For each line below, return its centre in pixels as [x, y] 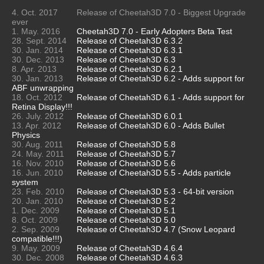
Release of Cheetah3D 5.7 [126, 154]
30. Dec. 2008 [38, 257]
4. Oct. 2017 [35, 12]
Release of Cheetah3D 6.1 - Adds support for [161, 97]
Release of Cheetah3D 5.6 [126, 163]
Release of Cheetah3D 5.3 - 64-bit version [155, 191]
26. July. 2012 [38, 116]
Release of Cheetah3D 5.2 [126, 201]
